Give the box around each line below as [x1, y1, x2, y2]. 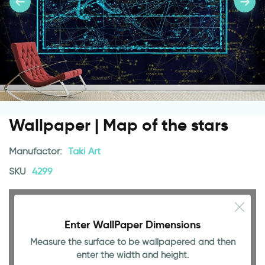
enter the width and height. [76, 250, 189, 260]
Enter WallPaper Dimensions [64, 218, 201, 231]
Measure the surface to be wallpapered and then [30, 237, 235, 247]
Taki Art [68, 146, 101, 157]
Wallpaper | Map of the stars [9, 115, 228, 135]
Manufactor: [9, 146, 64, 157]
